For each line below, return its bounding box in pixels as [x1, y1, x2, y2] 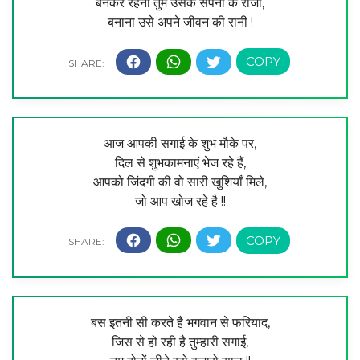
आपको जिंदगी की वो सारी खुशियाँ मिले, [93, 174, 267, 190]
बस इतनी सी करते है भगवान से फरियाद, [90, 314, 270, 330]
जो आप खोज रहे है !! [134, 193, 226, 209]
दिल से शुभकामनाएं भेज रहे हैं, [114, 154, 246, 170]
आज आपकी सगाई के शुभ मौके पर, [104, 135, 256, 151]
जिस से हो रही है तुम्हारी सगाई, [112, 333, 248, 350]
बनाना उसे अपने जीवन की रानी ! [107, 14, 253, 31]
